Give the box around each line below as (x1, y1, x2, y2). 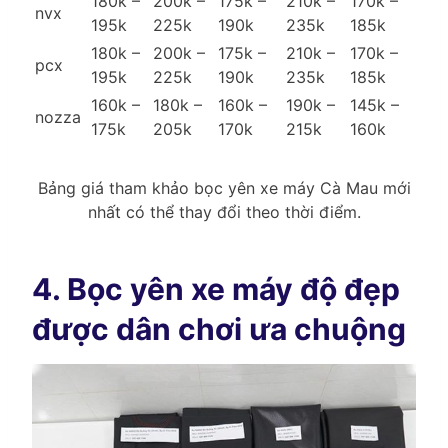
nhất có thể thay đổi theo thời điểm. (87, 202, 361, 223)
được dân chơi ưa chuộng (32, 311, 406, 348)
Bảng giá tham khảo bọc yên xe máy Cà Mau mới (37, 178, 411, 199)
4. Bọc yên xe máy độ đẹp (32, 271, 400, 308)
